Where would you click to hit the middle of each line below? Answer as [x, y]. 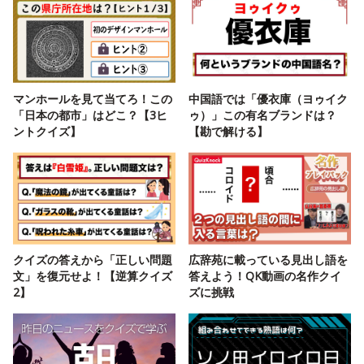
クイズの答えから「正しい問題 [93, 259]
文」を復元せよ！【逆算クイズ [93, 275]
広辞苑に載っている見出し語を [268, 259]
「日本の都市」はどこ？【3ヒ [90, 115]
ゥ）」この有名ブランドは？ [262, 115]
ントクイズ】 [47, 131]
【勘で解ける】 [228, 131]
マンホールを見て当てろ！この [93, 98]
